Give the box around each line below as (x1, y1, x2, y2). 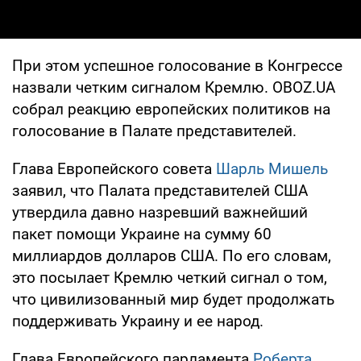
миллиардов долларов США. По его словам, (12, 246, 331, 265)
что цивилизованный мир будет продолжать (12, 289, 334, 309)
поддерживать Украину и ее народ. (12, 311, 263, 330)
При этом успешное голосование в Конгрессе (12, 56, 342, 75)
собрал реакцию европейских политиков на (12, 99, 330, 118)
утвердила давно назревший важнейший (12, 202, 308, 222)
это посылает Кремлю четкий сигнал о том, (12, 268, 327, 287)
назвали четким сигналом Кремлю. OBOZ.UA (12, 77, 335, 97)
